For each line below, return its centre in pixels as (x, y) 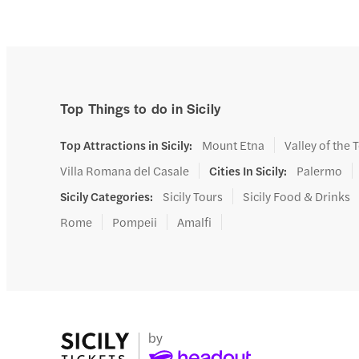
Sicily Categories (105, 196)
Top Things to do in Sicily (141, 108)
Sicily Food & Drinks (297, 196)
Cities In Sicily (247, 170)
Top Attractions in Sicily (125, 145)
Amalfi (195, 222)
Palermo (320, 170)
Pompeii (135, 222)
